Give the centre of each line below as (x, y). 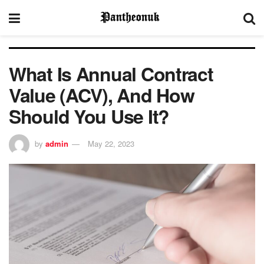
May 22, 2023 (111, 143)
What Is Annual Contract (111, 74)
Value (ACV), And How (102, 95)
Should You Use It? (89, 116)
